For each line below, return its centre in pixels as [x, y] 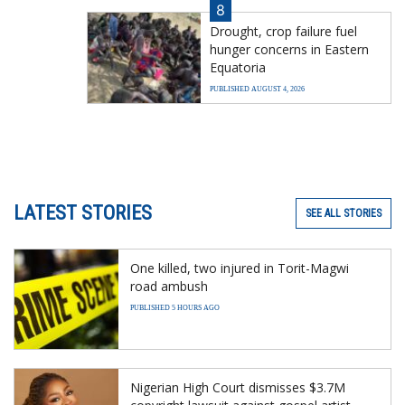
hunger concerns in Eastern [289, 50]
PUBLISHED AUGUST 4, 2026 [257, 89]
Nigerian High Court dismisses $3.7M [238, 388]
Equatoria [238, 68]
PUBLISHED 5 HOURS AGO [175, 308]
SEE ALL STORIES [344, 214]
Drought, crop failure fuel [283, 32]
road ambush [169, 287]
